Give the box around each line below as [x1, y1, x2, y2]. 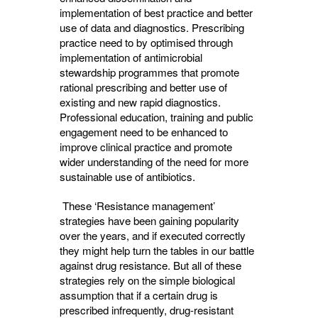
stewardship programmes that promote [60, 65, 239, 79]
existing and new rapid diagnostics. [60, 94, 221, 109]
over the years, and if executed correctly [60, 228, 246, 243]
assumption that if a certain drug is [60, 287, 218, 302]
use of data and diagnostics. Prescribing [60, 20, 244, 35]
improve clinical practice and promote [60, 139, 232, 154]
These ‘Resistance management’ [60, 198, 215, 213]
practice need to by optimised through [60, 35, 233, 50]
